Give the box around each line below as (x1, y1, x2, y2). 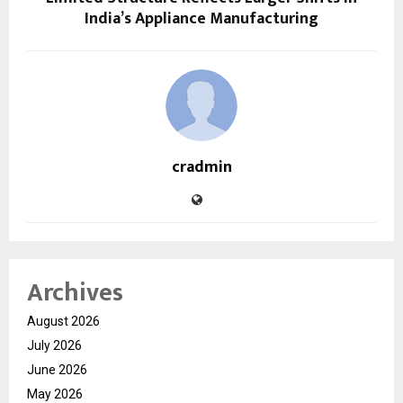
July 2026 (27, 338, 82, 354)
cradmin (171, 154, 232, 182)
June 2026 (27, 363, 87, 378)
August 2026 (27, 314, 100, 329)
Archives (27, 272, 123, 315)
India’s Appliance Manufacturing (85, 5, 318, 33)
